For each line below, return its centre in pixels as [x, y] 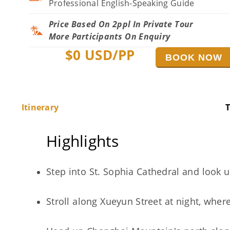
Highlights [83, 141]
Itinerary [40, 107]
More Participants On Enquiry [110, 36]
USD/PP [108, 55]
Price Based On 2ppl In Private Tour [121, 24]
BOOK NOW [194, 57]
